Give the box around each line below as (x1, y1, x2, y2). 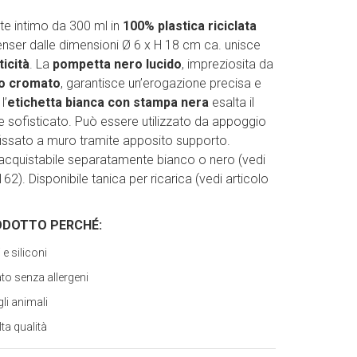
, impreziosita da (182, 57, 274, 72)
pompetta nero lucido (53, 57, 182, 72)
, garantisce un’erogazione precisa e (61, 76, 262, 91)
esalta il (209, 95, 255, 110)
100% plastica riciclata (120, 18, 257, 33)
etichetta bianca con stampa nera (7, 95, 210, 110)
